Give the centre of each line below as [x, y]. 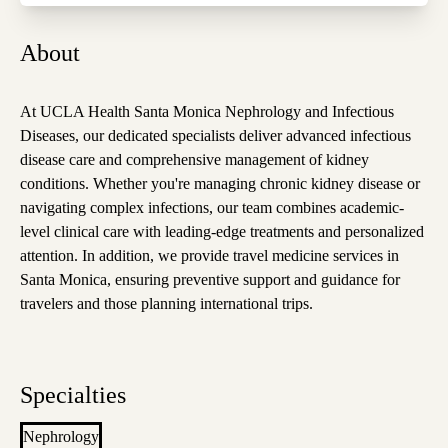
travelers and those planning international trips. [166, 304]
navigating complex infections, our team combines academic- [212, 208]
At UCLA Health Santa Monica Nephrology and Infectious [207, 112]
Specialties [73, 395]
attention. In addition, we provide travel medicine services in [209, 256]
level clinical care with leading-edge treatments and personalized [222, 232]
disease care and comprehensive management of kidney [194, 160]
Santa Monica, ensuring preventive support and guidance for [210, 280]
